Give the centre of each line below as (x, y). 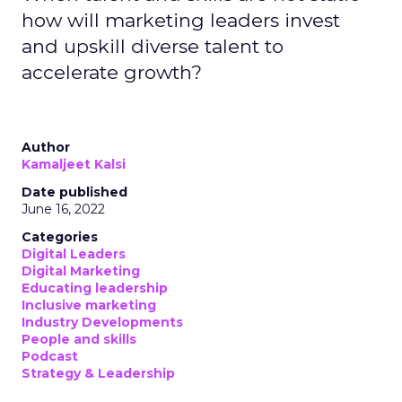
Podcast (50, 356)
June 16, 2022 (63, 209)
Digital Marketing (81, 271)
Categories (60, 237)
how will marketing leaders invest (181, 20)
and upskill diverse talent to (153, 46)
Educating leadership (95, 288)
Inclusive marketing (89, 305)
